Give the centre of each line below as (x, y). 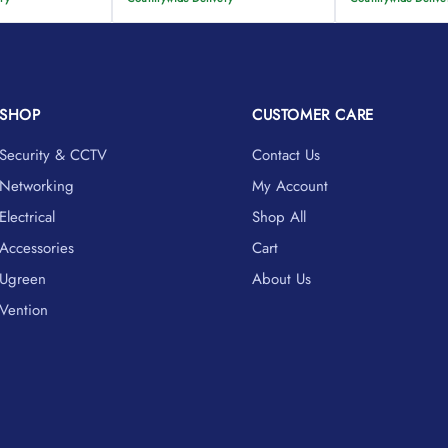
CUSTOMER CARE (312, 115)
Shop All (278, 217)
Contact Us (285, 155)
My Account (289, 186)
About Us (281, 279)
